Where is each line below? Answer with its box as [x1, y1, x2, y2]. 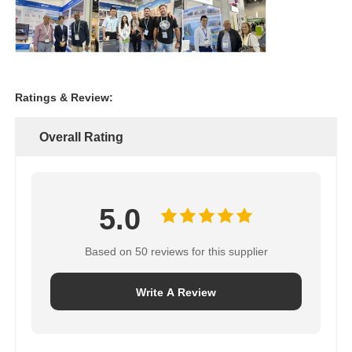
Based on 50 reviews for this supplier [84, 244, 268, 258]
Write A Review [136, 285, 216, 299]
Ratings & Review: [15, 90, 114, 104]
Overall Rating [39, 130, 124, 144]
